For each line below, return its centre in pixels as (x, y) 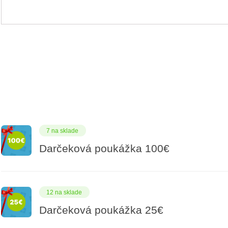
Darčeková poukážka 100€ (104, 149)
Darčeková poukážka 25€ (101, 210)
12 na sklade (64, 192)
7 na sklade (63, 131)
